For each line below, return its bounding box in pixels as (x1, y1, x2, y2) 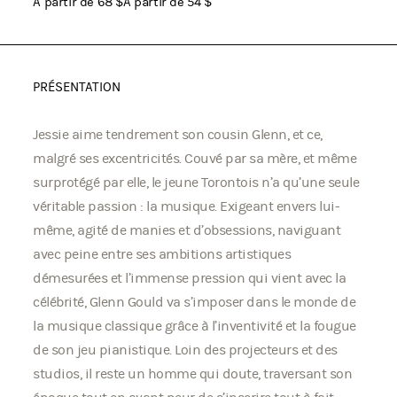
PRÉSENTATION (33, 79, 121, 96)
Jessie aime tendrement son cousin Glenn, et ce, (33, 126, 323, 144)
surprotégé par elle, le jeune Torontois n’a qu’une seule (33, 174, 360, 191)
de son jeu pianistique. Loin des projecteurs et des (33, 341, 338, 359)
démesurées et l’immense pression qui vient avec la (33, 269, 346, 287)
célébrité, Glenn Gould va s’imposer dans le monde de (33, 293, 356, 311)
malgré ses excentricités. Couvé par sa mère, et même (33, 150, 357, 167)
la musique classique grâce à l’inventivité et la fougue (33, 317, 356, 335)
